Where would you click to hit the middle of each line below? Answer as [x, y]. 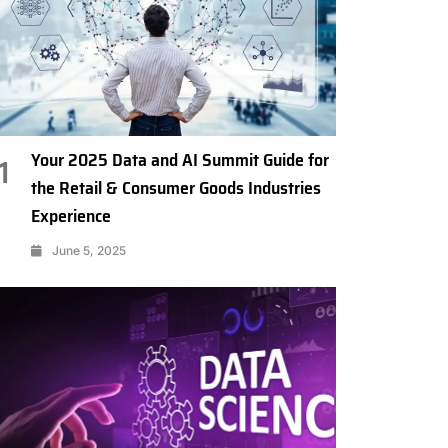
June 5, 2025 [88, 250]
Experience [70, 215]
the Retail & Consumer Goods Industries [175, 187]
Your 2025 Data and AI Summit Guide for [179, 159]
